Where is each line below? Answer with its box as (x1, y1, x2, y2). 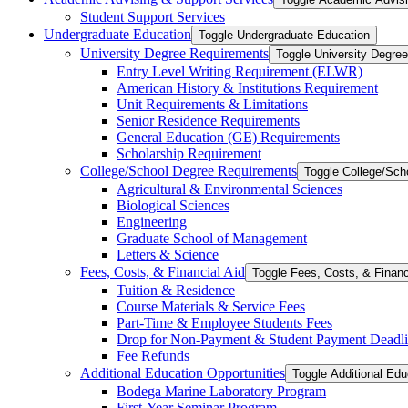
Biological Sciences (117, 197, 229, 213)
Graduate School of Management (117, 229, 307, 246)
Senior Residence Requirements (117, 112, 300, 128)
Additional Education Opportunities (80, 364, 285, 381)
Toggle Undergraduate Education (199, 27, 370, 42)
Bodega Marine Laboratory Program (117, 382, 326, 399)
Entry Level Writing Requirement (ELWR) (117, 63, 362, 79)
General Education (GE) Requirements (117, 128, 340, 145)
